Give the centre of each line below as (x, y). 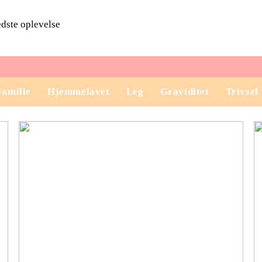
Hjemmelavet (79, 91)
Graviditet (185, 91)
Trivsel (242, 91)
